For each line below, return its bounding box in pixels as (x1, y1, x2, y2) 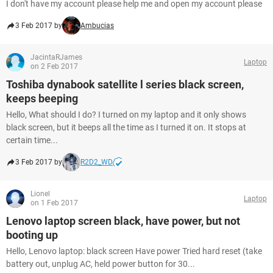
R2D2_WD (80, 158, 113, 166)
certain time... (6, 135, 58, 145)
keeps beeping (6, 92, 78, 105)
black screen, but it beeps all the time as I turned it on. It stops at (6, 122, 246, 132)
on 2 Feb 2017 (30, 62, 78, 71)
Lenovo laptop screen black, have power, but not (6, 214, 240, 227)
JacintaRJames (30, 53, 82, 62)
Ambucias (80, 21, 114, 30)
